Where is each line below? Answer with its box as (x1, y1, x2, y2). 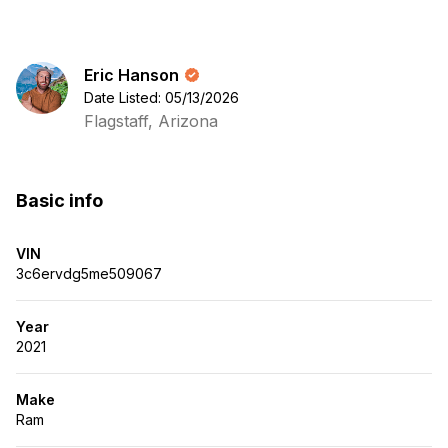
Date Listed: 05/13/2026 (84, 89, 239, 106)
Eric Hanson (84, 65, 179, 85)
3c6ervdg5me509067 (16, 265, 162, 282)
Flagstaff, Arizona (84, 111, 218, 131)
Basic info (16, 190, 103, 211)
